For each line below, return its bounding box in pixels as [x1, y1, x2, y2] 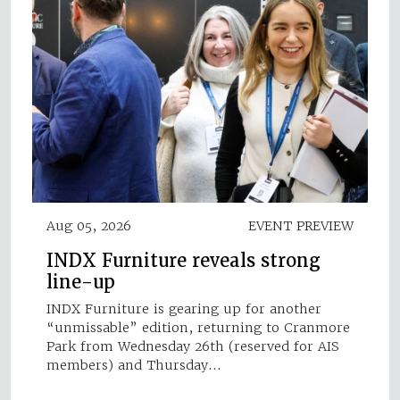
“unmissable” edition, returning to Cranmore [46, 319, 350, 336]
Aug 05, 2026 [46, 217, 131, 234]
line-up [46, 270, 115, 294]
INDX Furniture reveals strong [46, 248, 321, 272]
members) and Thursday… [46, 356, 221, 373]
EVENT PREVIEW [248, 217, 354, 234]
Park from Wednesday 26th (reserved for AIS [46, 337, 339, 354]
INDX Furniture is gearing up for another [46, 300, 321, 317]
